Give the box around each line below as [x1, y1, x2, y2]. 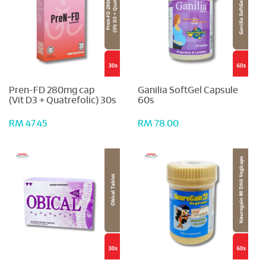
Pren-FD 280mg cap [9, 85, 94, 95]
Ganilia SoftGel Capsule [137, 85, 238, 95]
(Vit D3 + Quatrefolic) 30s [9, 96, 116, 105]
